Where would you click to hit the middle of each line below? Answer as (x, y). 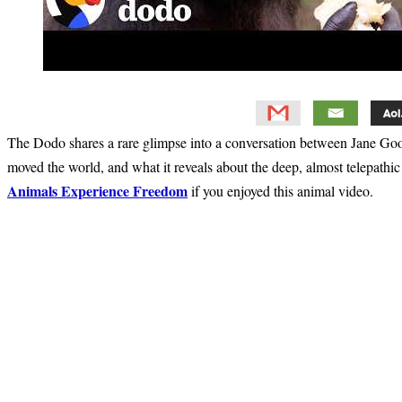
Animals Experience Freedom (97, 190)
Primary (41, 218)
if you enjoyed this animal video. (280, 190)
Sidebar (39, 244)
